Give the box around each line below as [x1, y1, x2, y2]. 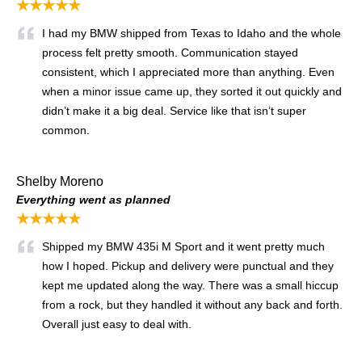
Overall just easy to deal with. [42, 317, 195, 330]
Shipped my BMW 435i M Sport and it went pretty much [42, 239, 325, 253]
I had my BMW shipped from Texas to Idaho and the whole [42, 26, 341, 40]
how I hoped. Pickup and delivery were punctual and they [42, 259, 334, 272]
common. [42, 123, 90, 137]
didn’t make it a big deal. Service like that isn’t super [42, 103, 306, 117]
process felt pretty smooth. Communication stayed [42, 45, 298, 59]
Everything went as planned [16, 192, 170, 206]
